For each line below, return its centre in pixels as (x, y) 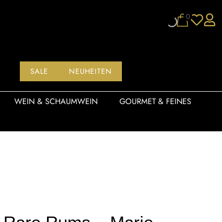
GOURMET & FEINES (155, 101)
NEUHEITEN (90, 71)
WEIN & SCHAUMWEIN (56, 101)
